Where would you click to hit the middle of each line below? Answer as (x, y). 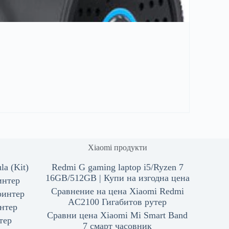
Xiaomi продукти (117, 148)
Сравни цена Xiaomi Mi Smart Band (118, 215)
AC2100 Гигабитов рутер (118, 202)
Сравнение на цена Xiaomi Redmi (117, 191)
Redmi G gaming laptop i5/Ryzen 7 (117, 167)
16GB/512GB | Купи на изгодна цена (117, 178)
